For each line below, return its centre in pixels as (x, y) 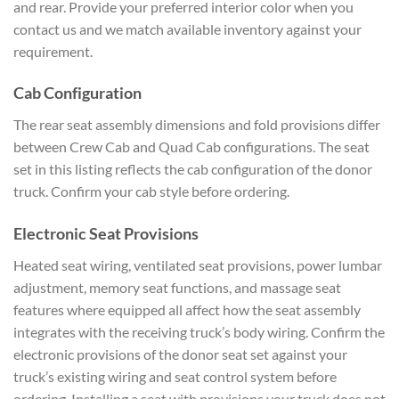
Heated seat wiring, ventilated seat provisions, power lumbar (198, 265)
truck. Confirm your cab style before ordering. (151, 191)
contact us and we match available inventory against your (187, 28)
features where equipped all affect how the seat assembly (187, 310)
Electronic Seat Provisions (106, 234)
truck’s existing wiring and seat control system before (175, 377)
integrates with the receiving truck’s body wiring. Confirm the (199, 332)
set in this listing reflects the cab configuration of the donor (193, 169)
